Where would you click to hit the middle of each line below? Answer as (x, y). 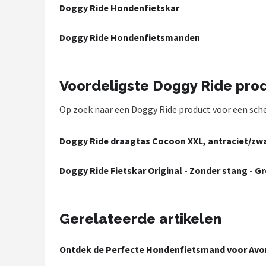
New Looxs (50, 212)
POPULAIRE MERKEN (67, 71)
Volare (39, 124)
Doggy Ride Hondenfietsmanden (130, 37)
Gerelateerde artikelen (140, 219)
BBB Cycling (52, 241)
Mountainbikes (59, 22)
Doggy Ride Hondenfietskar (119, 8)
